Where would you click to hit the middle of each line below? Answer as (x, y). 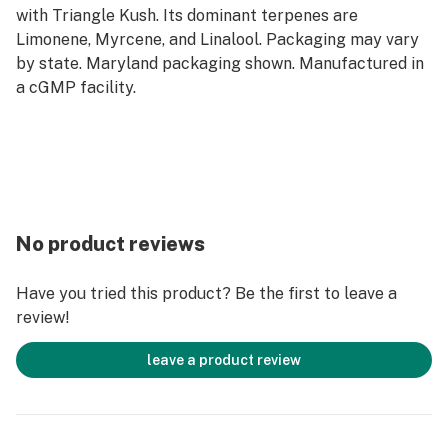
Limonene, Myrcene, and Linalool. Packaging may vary (217, 39)
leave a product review (224, 360)
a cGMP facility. (76, 87)
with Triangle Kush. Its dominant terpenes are (187, 15)
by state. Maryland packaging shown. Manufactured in (220, 63)
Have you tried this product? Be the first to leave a (206, 293)
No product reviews (110, 244)
